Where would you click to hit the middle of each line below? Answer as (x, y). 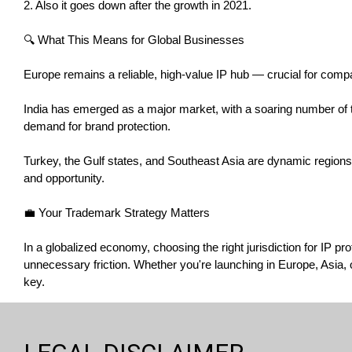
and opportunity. (64, 178)
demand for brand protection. (97, 126)
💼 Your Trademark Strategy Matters (117, 212)
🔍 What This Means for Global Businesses (134, 39)
